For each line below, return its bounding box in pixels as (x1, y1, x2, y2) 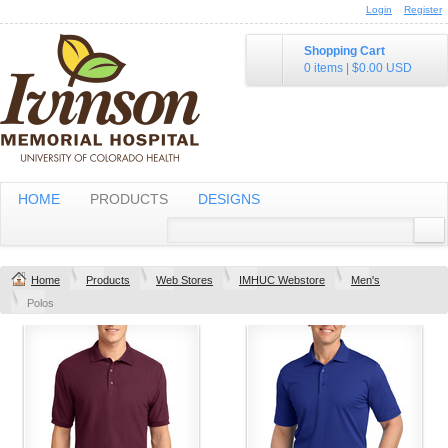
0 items (304, 61, 343, 75)
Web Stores (156, 274, 213, 286)
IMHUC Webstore (239, 274, 325, 286)
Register (404, 4, 442, 15)
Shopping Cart (304, 44, 385, 58)
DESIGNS (198, 191, 260, 207)
